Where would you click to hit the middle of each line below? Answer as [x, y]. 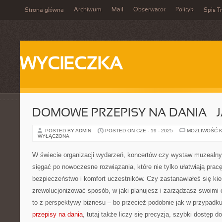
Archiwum [88, 10]
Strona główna [44, 10]
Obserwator [149, 10]
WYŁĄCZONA [54, 136]
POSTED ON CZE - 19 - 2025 [139, 131]
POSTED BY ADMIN [69, 131]
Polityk [185, 10]
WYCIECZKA [71, 65]
